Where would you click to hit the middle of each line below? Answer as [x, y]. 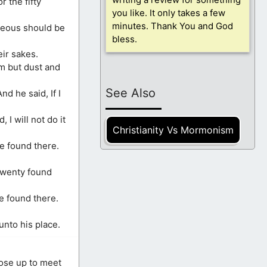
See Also [131, 93]
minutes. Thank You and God [173, 26]
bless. [125, 39]
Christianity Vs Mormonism [173, 130]
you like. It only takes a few [169, 13]
